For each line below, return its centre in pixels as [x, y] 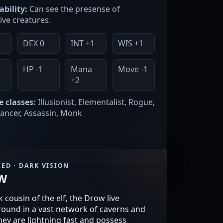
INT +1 [82, 44]
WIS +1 [131, 44]
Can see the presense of [74, 9]
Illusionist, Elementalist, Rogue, [95, 102]
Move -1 [133, 69]
